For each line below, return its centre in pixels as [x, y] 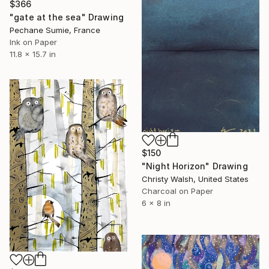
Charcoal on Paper [177, 191]
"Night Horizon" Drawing [195, 166]
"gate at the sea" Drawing [67, 17]
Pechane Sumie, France [55, 30]
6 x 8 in [156, 203]
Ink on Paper [33, 42]
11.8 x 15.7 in [33, 54]
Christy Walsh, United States [195, 179]
